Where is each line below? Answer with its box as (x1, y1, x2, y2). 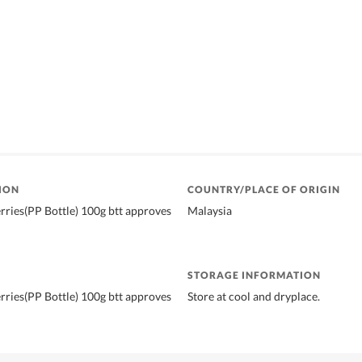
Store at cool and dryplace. (187, 288, 320, 303)
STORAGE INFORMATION (187, 268, 321, 281)
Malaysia (187, 203, 232, 217)
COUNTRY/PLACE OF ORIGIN (187, 183, 340, 196)
